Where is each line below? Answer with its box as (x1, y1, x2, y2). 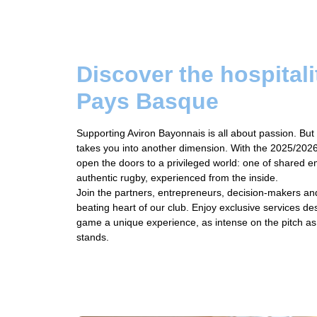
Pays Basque (76, 88, 219, 114)
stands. (76, 231, 109, 243)
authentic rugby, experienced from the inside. (76, 171, 278, 183)
